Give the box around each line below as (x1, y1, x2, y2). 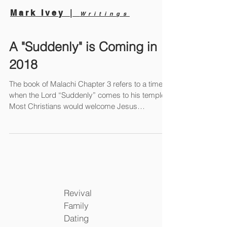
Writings (80, 10, 130, 17)
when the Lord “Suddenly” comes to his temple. (9, 90, 167, 100)
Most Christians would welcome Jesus (9, 101, 137, 111)
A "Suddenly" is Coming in (9, 39, 157, 54)
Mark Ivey (10, 8, 69, 18)
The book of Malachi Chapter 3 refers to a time (9, 79, 163, 89)
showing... (9, 112, 43, 122)
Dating (64, 213, 89, 223)
